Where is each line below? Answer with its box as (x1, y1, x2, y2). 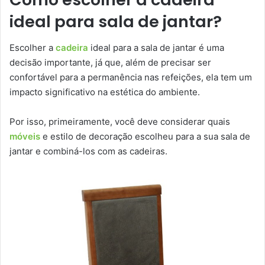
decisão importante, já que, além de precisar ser (9, 57, 211, 69)
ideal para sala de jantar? (9, 10, 222, 33)
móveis (9, 131, 40, 143)
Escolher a (9, 42, 56, 54)
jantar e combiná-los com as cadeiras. (9, 146, 167, 157)
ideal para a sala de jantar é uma (88, 42, 224, 54)
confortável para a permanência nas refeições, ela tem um (9, 72, 252, 83)
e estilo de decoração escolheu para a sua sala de (40, 131, 250, 143)
